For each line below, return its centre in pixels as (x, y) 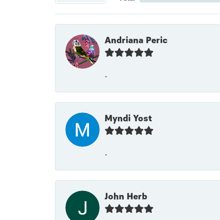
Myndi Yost (128, 119)
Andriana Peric (136, 41)
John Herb (126, 197)
